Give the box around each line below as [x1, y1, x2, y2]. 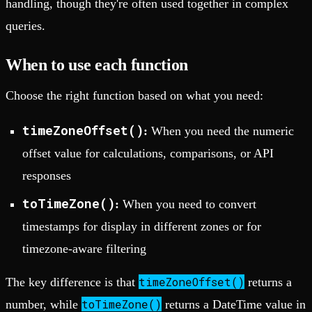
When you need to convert [119, 196, 256, 211]
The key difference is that [6, 274, 139, 289]
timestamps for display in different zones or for [22, 219, 261, 233]
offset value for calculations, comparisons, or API [22, 146, 274, 160]
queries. [6, 18, 45, 33]
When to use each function [6, 55, 188, 74]
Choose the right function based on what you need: [6, 88, 263, 102]
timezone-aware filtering [22, 241, 146, 256]
